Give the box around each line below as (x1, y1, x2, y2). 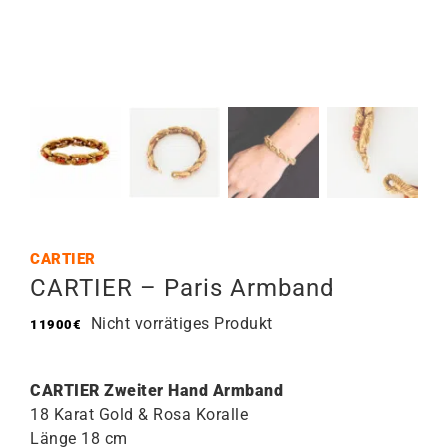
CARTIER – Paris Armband (30, 274, 335, 302)
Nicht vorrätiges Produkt (90, 314, 273, 333)
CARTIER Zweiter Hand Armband (30, 381, 283, 400)
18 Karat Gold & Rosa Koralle (30, 405, 248, 424)
